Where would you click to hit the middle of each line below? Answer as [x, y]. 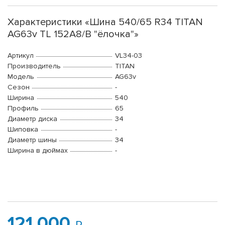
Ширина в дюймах [38, 151]
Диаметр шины [32, 140]
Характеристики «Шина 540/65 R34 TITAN [105, 22]
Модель [21, 77]
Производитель [34, 66]
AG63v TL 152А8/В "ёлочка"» [73, 34]
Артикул [21, 56]
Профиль [23, 108]
